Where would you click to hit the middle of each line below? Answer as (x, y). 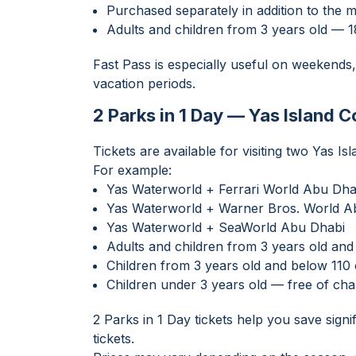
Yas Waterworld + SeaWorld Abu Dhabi (226, 227)
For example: (132, 170)
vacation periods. (144, 83)
